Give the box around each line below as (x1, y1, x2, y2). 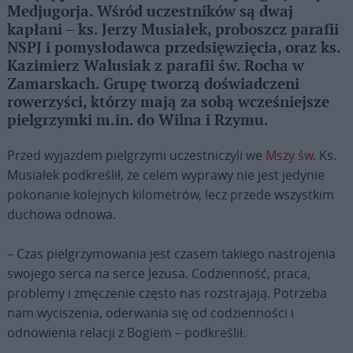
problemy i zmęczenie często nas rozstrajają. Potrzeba (6, 284, 327, 302)
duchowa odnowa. (6, 205, 116, 223)
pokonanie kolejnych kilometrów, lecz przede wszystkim (6, 185, 334, 203)
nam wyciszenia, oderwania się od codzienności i (6, 303, 294, 321)
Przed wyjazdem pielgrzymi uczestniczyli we (6, 146, 266, 164)
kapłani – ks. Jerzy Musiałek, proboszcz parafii (6, 20, 339, 39)
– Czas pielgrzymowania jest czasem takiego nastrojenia (6, 244, 336, 262)
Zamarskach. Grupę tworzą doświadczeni (6, 75, 299, 94)
